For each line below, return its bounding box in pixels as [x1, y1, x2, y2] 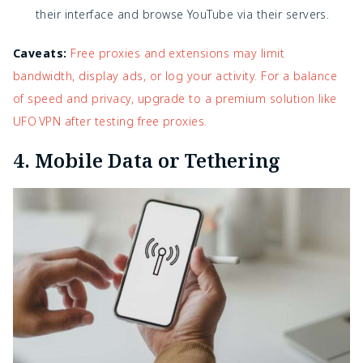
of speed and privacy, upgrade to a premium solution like [13, 91, 337, 107]
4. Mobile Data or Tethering [13, 147, 280, 174]
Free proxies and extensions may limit [66, 45, 285, 62]
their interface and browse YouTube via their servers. [36, 6, 330, 23]
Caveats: [13, 45, 67, 62]
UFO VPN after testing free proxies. [13, 113, 207, 130]
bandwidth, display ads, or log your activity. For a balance [13, 68, 338, 84]
